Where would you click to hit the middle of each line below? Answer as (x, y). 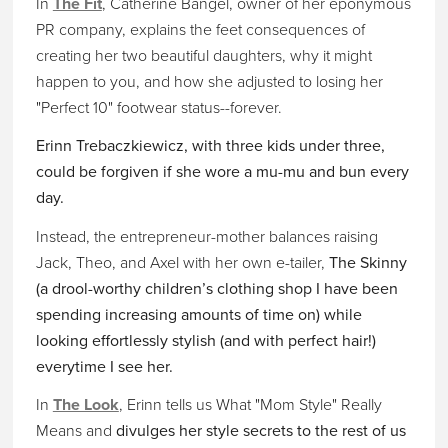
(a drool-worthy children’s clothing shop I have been (216, 288)
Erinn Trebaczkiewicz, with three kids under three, (210, 146)
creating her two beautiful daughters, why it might (203, 55)
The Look (85, 405)
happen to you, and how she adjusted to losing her (209, 81)
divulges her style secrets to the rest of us (258, 431)
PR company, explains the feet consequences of (200, 29)
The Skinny (367, 262)
